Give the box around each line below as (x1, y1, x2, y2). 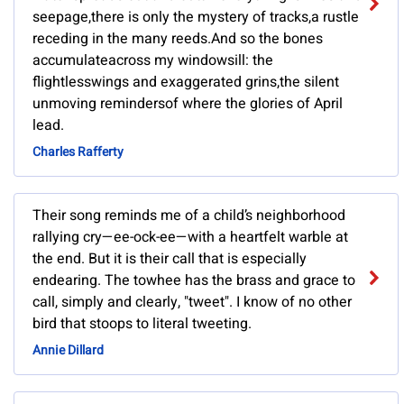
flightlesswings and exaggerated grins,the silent (32, 71, 339, 94)
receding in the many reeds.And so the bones (32, 28, 323, 50)
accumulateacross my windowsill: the (32, 50, 273, 72)
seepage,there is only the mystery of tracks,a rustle (32, 6, 359, 29)
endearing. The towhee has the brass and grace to (32, 270, 355, 292)
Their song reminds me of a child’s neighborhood (32, 205, 345, 227)
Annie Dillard (32, 341, 104, 361)
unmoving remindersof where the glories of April (32, 93, 343, 115)
